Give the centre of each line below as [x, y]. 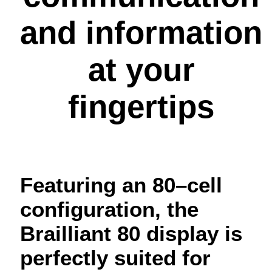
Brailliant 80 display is [131, 234]
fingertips [141, 107]
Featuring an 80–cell [121, 185]
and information [141, 33]
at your [141, 70]
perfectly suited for [115, 258]
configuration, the [109, 209]
